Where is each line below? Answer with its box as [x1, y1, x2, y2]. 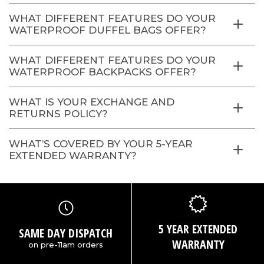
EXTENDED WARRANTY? [9, 150, 137, 162]
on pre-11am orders [28, 239, 103, 249]
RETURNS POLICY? [9, 108, 108, 120]
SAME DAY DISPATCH [19, 225, 113, 241]
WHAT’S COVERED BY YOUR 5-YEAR [9, 138, 193, 150]
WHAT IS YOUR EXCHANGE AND [9, 96, 174, 108]
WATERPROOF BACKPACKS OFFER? [9, 66, 196, 78]
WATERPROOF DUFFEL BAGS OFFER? [9, 24, 206, 37]
